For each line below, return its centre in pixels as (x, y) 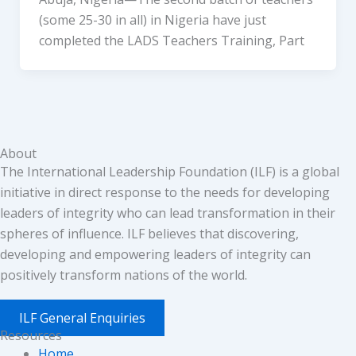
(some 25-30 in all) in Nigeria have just (152, 19)
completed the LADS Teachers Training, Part (171, 40)
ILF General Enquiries (82, 317)
